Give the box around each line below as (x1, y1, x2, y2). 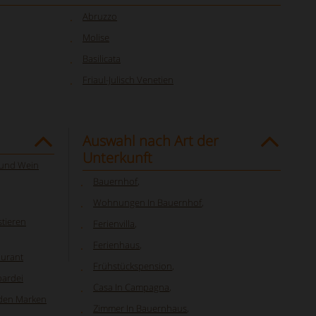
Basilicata (83, 52, 121, 65)
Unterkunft (83, 148, 152, 167)
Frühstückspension (93, 260, 172, 272)
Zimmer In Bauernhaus (93, 302, 187, 315)
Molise (83, 31, 109, 44)
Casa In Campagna (93, 281, 169, 293)
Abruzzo (83, 10, 117, 23)
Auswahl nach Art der (83, 131, 219, 150)
